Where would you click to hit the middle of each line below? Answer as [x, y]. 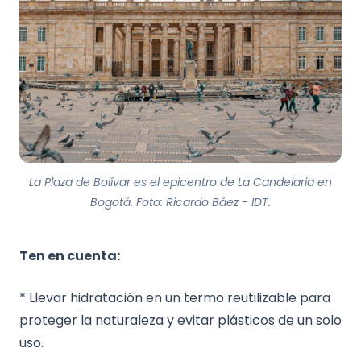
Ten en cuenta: [70, 256]
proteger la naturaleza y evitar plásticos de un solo [180, 321]
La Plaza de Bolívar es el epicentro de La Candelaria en [180, 183]
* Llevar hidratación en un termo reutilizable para [175, 298]
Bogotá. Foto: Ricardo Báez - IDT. [180, 203]
